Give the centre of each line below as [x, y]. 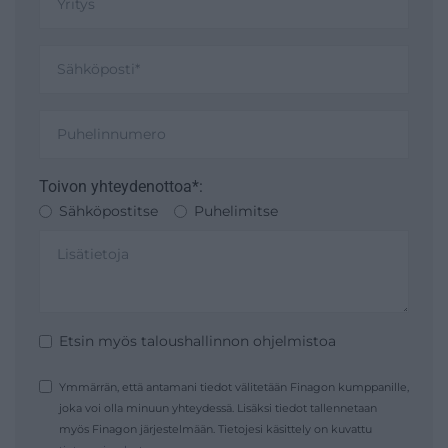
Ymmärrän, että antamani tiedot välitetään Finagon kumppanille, [234, 387]
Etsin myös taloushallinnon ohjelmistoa [197, 341]
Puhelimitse [236, 211]
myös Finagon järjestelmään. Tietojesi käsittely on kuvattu [215, 429]
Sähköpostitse [108, 211]
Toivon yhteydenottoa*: [121, 187]
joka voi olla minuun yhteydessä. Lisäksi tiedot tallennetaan [218, 408]
